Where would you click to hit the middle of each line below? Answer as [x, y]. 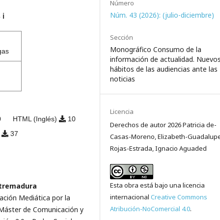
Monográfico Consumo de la [156, 50]
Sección [122, 38]
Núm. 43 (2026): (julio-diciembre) [162, 15]
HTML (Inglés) [36, 119]
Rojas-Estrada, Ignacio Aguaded [159, 149]
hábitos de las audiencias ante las [164, 69]
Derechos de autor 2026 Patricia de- [164, 125]
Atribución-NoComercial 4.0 [150, 209]
